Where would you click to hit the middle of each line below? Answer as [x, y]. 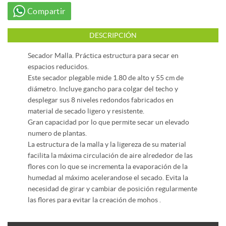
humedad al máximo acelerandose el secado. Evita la [108, 178]
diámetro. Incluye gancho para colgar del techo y [103, 89]
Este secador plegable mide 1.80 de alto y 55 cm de [106, 78]
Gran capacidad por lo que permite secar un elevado [108, 122]
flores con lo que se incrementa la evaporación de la [108, 167]
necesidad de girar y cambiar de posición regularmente [112, 189]
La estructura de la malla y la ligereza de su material [107, 145]
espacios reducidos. [58, 67]
